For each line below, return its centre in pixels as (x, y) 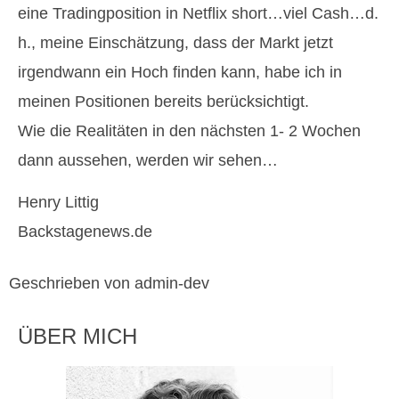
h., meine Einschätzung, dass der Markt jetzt (175, 42)
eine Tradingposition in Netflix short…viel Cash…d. (198, 13)
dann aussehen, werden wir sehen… (148, 160)
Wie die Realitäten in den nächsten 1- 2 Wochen (189, 130)
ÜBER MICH (77, 336)
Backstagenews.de (85, 232)
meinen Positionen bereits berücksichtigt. (163, 101)
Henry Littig (58, 203)
